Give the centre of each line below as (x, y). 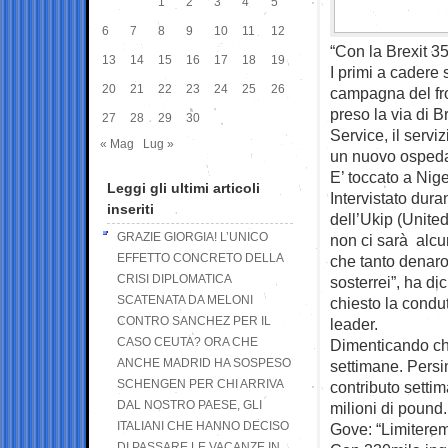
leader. (354, 323)
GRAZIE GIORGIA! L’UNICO (192, 236)
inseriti (130, 208)
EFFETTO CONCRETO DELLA (200, 257)
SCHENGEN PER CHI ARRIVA (200, 383)
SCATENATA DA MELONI (185, 299)
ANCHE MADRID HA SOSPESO (204, 362)
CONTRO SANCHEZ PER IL (194, 320)
